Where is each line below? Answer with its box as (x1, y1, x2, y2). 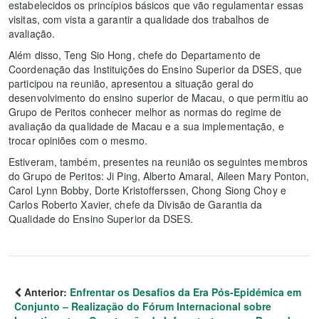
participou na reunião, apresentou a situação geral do (9, 76, 254, 91)
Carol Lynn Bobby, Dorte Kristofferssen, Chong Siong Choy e (9, 183, 286, 198)
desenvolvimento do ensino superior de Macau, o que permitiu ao (9, 90, 309, 105)
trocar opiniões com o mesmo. (9, 133, 147, 148)
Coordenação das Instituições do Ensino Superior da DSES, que (9, 62, 303, 77)
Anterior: (21, 285, 70, 300)
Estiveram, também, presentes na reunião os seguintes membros (9, 155, 308, 169)
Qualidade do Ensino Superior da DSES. (9, 211, 193, 226)
